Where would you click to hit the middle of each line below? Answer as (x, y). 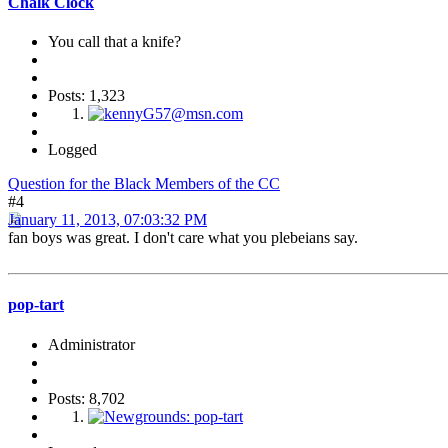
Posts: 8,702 (86, 398)
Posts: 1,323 (86, 96)
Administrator (91, 344)
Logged (72, 150)
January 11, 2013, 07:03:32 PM (107, 220)
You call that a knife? (114, 42)
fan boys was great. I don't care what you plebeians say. (183, 238)
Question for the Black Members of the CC (144, 184)
